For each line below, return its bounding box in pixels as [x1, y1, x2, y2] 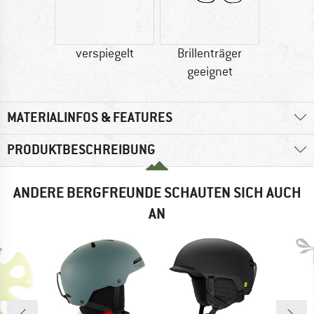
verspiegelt [75, 46, 134, 62]
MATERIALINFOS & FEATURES [7, 109, 172, 127]
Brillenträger [177, 46, 242, 62]
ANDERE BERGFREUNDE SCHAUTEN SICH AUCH [13, 183, 301, 203]
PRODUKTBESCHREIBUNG [7, 141, 156, 159]
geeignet [186, 64, 233, 80]
